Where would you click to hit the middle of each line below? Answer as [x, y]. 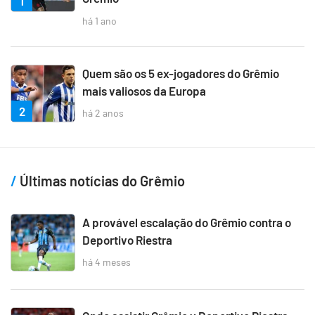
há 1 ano [99, 20]
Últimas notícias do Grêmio [101, 180]
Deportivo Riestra [127, 239]
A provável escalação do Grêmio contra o [187, 222]
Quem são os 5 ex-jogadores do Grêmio [181, 73]
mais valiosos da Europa [144, 90]
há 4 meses [107, 262]
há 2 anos [103, 113]
